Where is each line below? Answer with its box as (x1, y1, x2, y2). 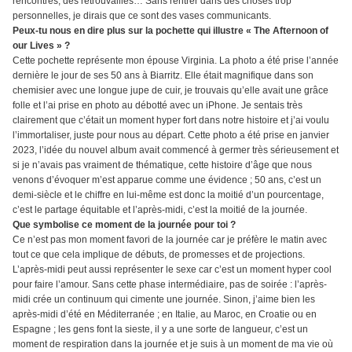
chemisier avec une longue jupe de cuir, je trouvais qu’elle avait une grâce (13, 85, 328, 97)
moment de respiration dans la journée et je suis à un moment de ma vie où (13, 339, 333, 350)
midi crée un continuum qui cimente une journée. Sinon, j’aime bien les (13, 294, 315, 306)
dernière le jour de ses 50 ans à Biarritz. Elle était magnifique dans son (13, 70, 313, 82)
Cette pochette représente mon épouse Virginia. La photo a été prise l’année (13, 55, 339, 67)
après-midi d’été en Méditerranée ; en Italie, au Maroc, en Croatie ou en (13, 309, 317, 321)
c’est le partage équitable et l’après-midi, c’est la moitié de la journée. (13, 204, 307, 216)
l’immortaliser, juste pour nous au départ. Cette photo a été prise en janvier (13, 130, 329, 141)
